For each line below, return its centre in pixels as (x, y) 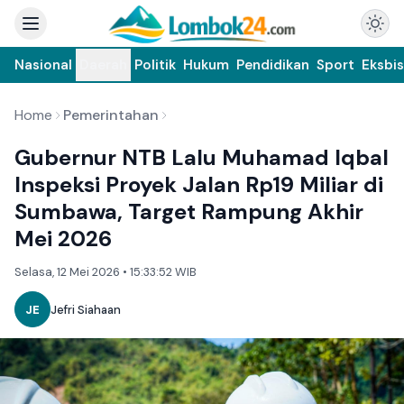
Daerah (103, 65)
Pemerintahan (111, 115)
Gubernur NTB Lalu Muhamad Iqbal (202, 157)
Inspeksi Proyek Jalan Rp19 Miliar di (199, 184)
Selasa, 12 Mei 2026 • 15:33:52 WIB (106, 272)
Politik (155, 65)
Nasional (43, 65)
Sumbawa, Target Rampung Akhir (189, 211)
